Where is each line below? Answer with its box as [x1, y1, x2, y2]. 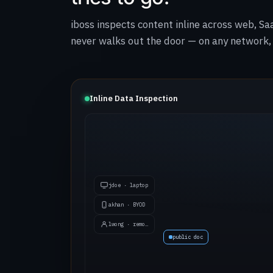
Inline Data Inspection [90, 93, 178, 104]
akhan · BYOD [108, 201, 145, 208]
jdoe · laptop [108, 182, 148, 188]
